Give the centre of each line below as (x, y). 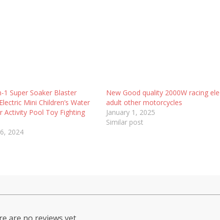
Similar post (125, 122)
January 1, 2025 (131, 112)
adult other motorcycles (144, 102)
